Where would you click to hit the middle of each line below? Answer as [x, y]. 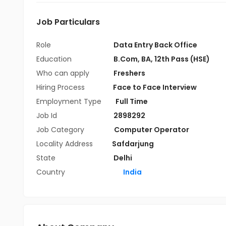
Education [55, 59]
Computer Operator [152, 130]
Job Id [47, 116]
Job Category [61, 130]
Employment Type [69, 101]
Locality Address [65, 144]
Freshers [129, 73]
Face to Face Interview [155, 87]
